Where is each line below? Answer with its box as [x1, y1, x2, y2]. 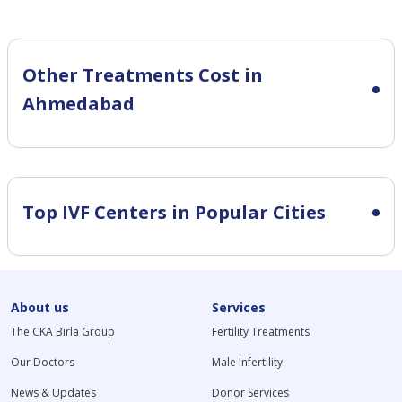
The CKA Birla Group [11, 323, 115, 339]
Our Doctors [11, 354, 74, 370]
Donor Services [211, 384, 289, 400]
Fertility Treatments [211, 323, 310, 339]
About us [11, 298, 69, 316]
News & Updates [11, 384, 96, 400]
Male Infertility [211, 354, 283, 370]
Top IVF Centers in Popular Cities [22, 199, 326, 224]
